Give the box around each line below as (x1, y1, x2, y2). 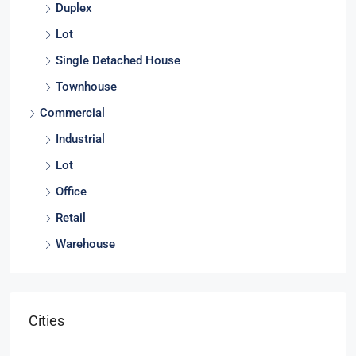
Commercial (40, 110, 105, 126)
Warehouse (56, 242, 115, 257)
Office (56, 189, 87, 204)
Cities (29, 317, 64, 335)
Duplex (56, 6, 92, 21)
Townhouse (56, 84, 117, 99)
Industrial (56, 137, 105, 152)
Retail (56, 215, 86, 230)
